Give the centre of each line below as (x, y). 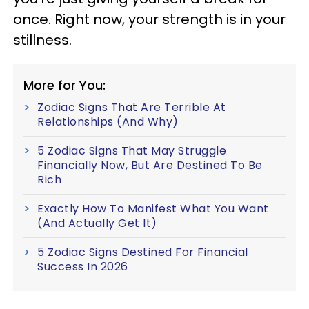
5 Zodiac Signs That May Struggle (132, 151)
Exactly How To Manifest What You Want (153, 209)
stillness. (42, 40)
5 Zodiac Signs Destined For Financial (143, 252)
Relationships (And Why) (108, 122)
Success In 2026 (83, 267)
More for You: (64, 86)
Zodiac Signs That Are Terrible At (132, 108)
